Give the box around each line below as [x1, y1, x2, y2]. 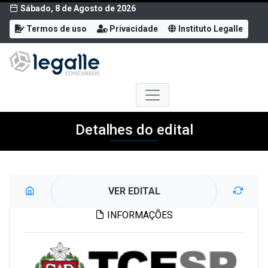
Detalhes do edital [75, 121, 193, 139]
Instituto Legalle [176, 24, 243, 33]
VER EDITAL [108, 185, 160, 197]
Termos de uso [25, 24, 87, 33]
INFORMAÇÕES [105, 209, 173, 221]
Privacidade [108, 24, 158, 33]
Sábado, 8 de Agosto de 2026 [20, 4, 136, 13]
